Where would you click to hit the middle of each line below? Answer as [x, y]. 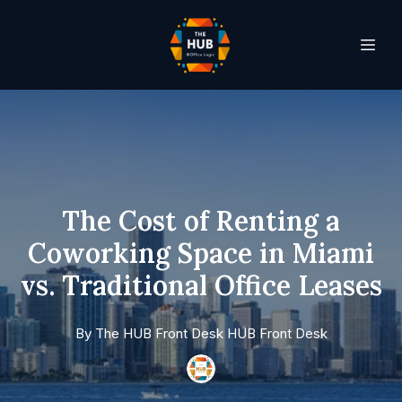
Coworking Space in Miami [201, 253]
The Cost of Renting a [201, 221]
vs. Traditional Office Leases [201, 285]
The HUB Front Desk [159, 333]
